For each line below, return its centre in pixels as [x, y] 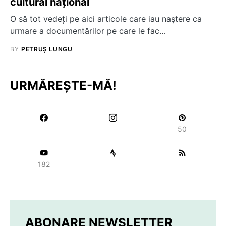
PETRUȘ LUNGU [47, 49]
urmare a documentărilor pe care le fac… [88, 31]
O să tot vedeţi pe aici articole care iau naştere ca [106, 19]
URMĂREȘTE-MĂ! [63, 86]
